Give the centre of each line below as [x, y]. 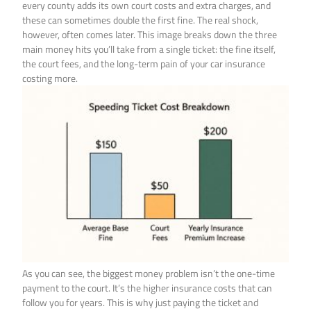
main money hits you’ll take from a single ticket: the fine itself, [149, 49]
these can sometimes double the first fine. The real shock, [141, 19]
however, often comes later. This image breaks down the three [150, 34]
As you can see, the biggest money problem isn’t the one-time [149, 274]
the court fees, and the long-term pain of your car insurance [144, 63]
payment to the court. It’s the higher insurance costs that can [148, 288]
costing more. [50, 78]
